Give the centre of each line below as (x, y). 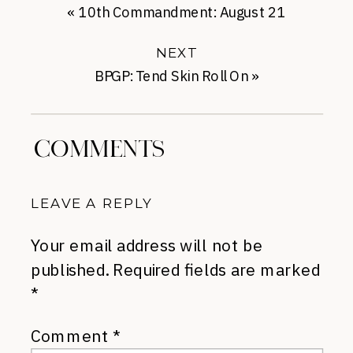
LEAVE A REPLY (91, 203)
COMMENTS (100, 150)
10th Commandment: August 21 (182, 13)
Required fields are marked (216, 269)
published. (70, 269)
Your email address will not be (147, 245)
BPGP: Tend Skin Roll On (172, 77)
